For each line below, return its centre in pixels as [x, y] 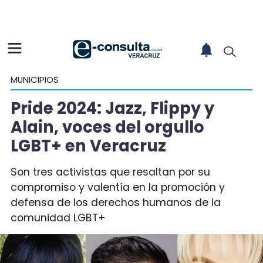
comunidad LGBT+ [58, 218]
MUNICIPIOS [34, 80]
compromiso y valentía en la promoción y [117, 187]
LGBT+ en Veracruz [88, 146]
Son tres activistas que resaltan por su [110, 172]
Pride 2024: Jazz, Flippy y [112, 108]
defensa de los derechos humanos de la [115, 202]
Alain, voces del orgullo [107, 127]
